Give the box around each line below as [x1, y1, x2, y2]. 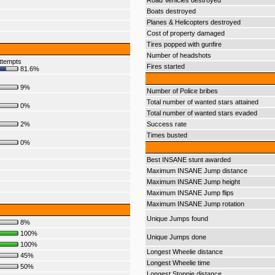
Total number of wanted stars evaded [146, 109, 257, 117]
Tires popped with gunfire [146, 41, 222, 48]
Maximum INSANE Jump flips [146, 189, 234, 196]
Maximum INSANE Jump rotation [146, 200, 244, 207]
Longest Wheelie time [146, 259, 210, 266]
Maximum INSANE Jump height [146, 178, 240, 185]
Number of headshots [146, 52, 211, 59]
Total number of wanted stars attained [146, 98, 258, 106]
